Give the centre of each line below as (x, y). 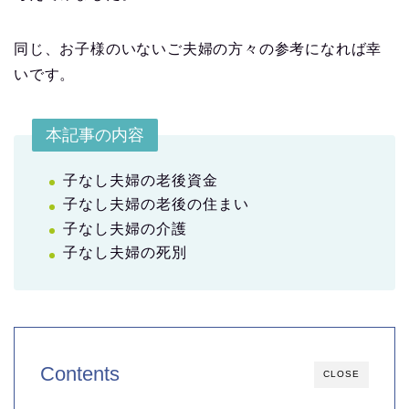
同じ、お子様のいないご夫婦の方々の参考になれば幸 (198, 48)
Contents (80, 374)
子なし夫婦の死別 (125, 253)
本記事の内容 (95, 135)
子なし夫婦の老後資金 (141, 180)
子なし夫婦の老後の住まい (156, 204)
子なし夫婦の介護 (125, 228)
